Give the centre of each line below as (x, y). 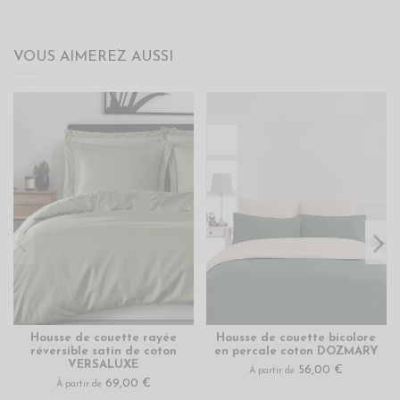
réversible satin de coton (103, 351)
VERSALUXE (104, 364)
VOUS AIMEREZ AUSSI (93, 58)
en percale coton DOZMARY (296, 351)
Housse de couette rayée (103, 337)
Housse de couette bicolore (296, 337)
